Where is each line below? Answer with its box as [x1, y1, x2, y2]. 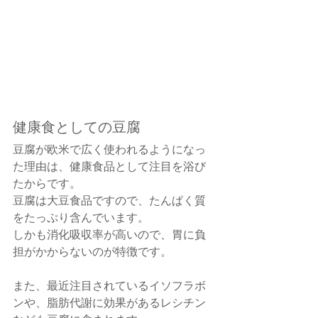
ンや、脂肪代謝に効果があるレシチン [13, 295, 206, 310]
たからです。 [13, 175, 81, 191]
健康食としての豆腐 [13, 119, 141, 136]
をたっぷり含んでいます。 [13, 209, 149, 225]
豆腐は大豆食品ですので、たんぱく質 [13, 192, 206, 208]
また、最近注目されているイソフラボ [13, 278, 206, 293]
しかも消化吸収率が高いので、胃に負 [13, 226, 206, 242]
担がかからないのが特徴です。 [13, 243, 172, 259]
